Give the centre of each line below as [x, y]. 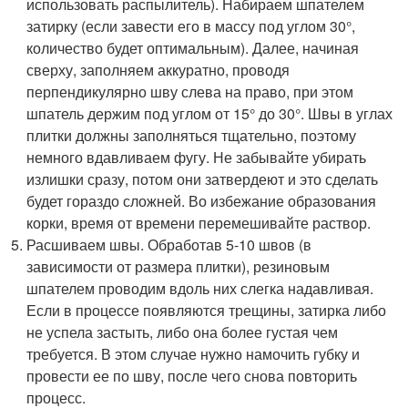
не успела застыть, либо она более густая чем [183, 332]
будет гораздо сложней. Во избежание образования [202, 201]
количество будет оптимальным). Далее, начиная [193, 48]
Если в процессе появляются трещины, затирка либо [207, 310]
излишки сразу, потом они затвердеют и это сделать [203, 179]
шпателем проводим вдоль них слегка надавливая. [200, 288]
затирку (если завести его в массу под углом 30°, [191, 26]
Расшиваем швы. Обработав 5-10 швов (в [169, 245]
